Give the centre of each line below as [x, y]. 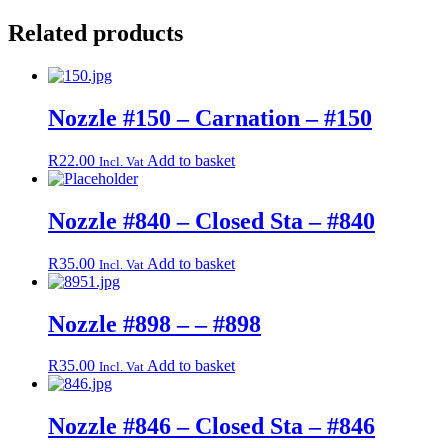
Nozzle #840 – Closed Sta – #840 [211, 220]
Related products [95, 33]
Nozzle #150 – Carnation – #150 [210, 117]
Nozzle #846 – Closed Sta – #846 [211, 426]
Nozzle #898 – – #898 [154, 323]
